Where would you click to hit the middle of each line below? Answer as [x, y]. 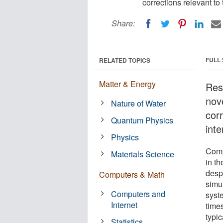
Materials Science [143, 154]
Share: [123, 23]
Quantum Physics [142, 120]
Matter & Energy [127, 84]
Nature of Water [139, 103]
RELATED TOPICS [125, 60]
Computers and [138, 194]
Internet [124, 205]
